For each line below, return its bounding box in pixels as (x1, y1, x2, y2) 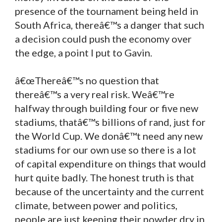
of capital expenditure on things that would (15, 157, 206, 169)
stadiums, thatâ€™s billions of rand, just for (15, 115, 206, 128)
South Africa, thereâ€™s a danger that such (15, 18, 204, 31)
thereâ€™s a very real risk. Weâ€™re (15, 88, 174, 100)
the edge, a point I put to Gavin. (15, 46, 152, 58)
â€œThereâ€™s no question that (15, 74, 159, 86)
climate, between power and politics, (15, 199, 177, 211)
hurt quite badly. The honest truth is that (15, 171, 194, 183)
